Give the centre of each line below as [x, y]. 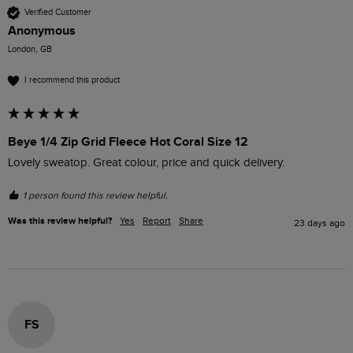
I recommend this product [72, 80]
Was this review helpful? [60, 221]
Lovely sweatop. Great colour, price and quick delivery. [148, 162]
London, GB [30, 49]
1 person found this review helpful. [95, 195]
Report [157, 220]
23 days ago [320, 223]
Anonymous [42, 30]
